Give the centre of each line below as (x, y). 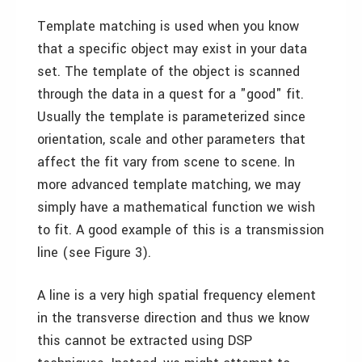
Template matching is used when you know (168, 26)
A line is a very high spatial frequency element (177, 295)
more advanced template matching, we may (169, 185)
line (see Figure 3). (94, 253)
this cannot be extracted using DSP (145, 341)
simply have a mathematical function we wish (176, 207)
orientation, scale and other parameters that (171, 139)
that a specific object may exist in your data (172, 49)
